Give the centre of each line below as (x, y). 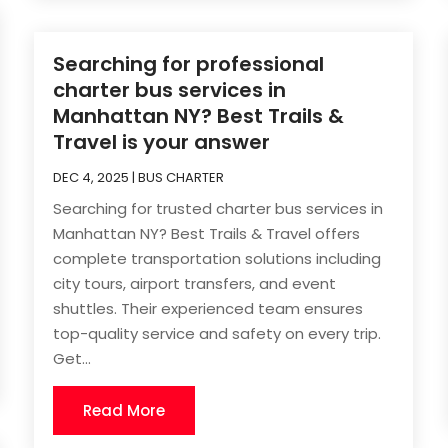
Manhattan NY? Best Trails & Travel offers (207, 234)
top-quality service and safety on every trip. (217, 334)
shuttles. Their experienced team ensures (208, 309)
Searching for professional (189, 64)
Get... (72, 359)
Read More (124, 411)
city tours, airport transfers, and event (195, 284)
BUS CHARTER (181, 178)
